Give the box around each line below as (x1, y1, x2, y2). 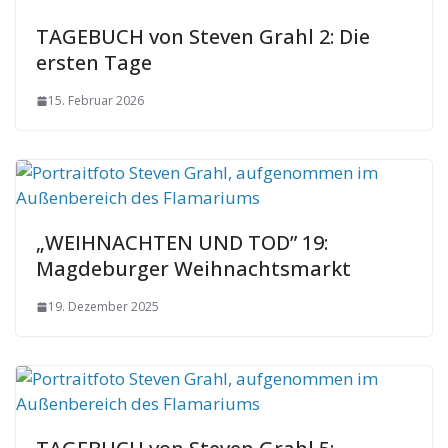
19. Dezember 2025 (48, 298, 159, 315)
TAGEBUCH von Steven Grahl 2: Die (36, 23, 370, 50)
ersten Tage (36, 49, 152, 76)
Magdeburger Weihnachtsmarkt (36, 255, 351, 282)
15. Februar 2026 (48, 92, 144, 109)
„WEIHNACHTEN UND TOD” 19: (36, 229, 328, 256)
